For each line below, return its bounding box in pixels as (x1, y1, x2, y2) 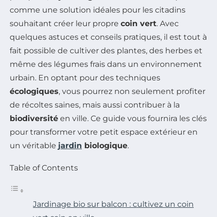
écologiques (10, 86, 59, 96)
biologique (82, 140, 127, 150)
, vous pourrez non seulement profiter (59, 86, 205, 96)
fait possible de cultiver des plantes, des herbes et (10, 46, 202, 55)
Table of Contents (10, 163, 78, 172)
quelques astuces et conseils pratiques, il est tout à (10, 32, 207, 42)
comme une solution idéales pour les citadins (10, 5, 186, 15)
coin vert (121, 18, 156, 28)
